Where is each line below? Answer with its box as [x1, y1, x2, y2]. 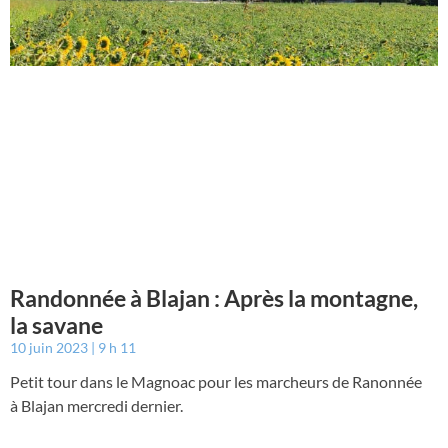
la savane [10, 310, 103, 339]
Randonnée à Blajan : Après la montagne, [10, 283, 418, 312]
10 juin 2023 [10, 338, 91, 356]
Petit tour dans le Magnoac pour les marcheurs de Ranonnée [10, 371, 422, 391]
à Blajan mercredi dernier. [10, 395, 183, 415]
